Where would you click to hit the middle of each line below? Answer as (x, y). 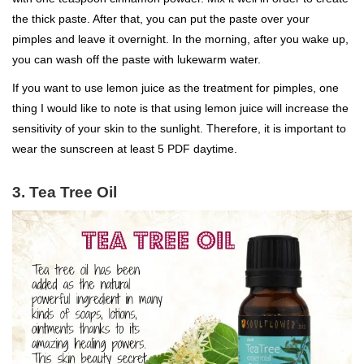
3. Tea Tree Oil (65, 193)
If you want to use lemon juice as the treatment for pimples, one (175, 88)
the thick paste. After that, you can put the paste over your (161, 19)
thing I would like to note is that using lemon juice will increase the (180, 108)
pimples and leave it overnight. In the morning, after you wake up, (180, 39)
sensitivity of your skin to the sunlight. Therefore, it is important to (179, 129)
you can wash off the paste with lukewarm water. (136, 60)
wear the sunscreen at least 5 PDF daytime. (125, 149)
